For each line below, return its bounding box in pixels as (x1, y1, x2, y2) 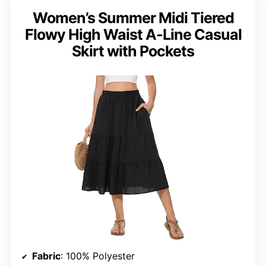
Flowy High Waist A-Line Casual (24, 26, 242, 44)
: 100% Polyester (61, 250, 135, 262)
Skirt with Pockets (72, 42, 194, 61)
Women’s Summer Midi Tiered (32, 9, 234, 27)
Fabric (32, 250, 61, 262)
